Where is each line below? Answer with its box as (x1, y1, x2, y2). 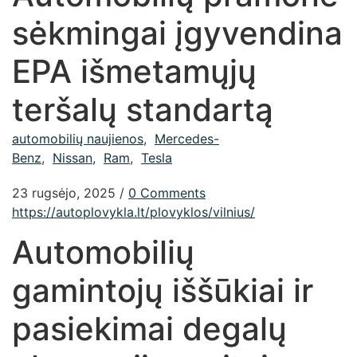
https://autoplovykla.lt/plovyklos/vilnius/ (12, 204, 255, 221)
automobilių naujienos (12, 131, 143, 147)
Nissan (53, 150, 92, 167)
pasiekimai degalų (12, 308, 287, 348)
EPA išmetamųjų (12, 52, 257, 92)
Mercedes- (155, 131, 219, 147)
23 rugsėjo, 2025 (12, 185, 116, 202)
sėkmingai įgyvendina (12, 14, 343, 53)
